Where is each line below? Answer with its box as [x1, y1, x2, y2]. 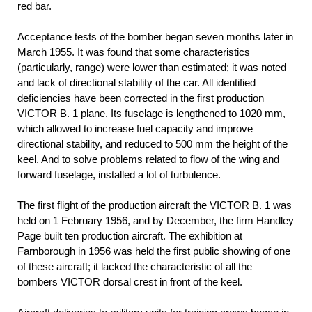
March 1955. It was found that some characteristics [17, 46, 250, 58]
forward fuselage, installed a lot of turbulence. [17, 169, 221, 181]
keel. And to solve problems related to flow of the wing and [17, 153, 279, 166]
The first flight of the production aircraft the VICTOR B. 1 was [17, 199, 292, 212]
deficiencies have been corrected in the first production [17, 92, 264, 104]
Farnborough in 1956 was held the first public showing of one [17, 245, 290, 258]
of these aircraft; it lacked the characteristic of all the [17, 260, 252, 273]
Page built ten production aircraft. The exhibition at [17, 230, 242, 242]
